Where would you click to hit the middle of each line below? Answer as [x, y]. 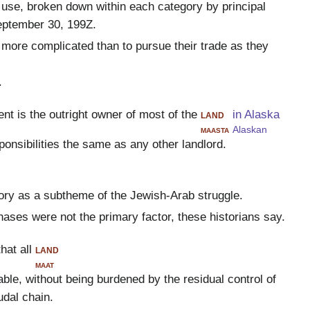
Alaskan [249, 129]
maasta [215, 129]
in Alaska [256, 115]
